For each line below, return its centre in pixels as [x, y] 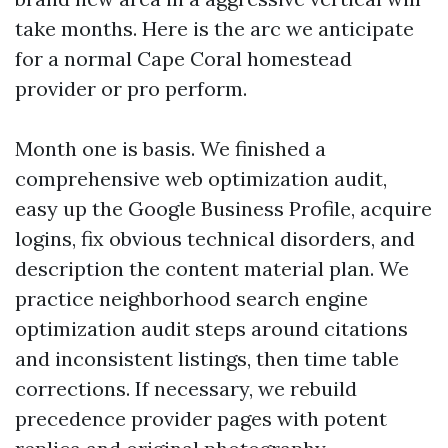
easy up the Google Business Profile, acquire [223, 208]
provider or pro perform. [131, 88]
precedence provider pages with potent [201, 418]
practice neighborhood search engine [191, 298]
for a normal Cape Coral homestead [183, 58]
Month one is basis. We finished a [170, 148]
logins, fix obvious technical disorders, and [215, 238]
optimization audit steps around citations [211, 328]
